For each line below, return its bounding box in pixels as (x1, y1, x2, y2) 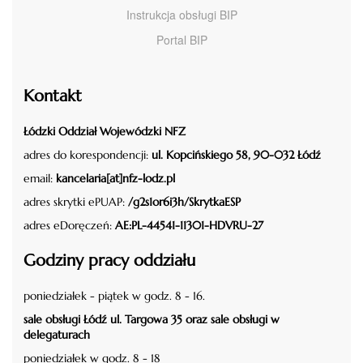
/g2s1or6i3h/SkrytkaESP (128, 194, 241, 209)
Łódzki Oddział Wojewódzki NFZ (23, 124, 186, 139)
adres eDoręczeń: (23, 218, 115, 233)
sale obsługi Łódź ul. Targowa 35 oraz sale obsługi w (23, 312, 280, 327)
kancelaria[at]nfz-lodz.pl (56, 171, 178, 186)
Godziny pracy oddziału (23, 250, 195, 271)
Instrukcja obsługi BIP (126, 6, 237, 23)
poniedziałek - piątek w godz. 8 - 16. (23, 288, 205, 303)
